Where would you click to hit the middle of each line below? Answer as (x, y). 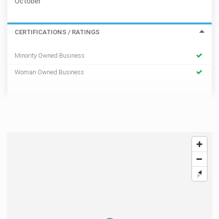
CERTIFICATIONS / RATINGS (57, 32)
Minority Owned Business (50, 56)
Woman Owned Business (49, 72)
